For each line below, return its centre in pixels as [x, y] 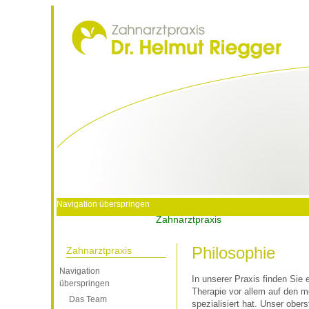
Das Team [88, 299]
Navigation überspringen [103, 204]
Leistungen [275, 219]
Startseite [106, 219]
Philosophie [233, 253]
